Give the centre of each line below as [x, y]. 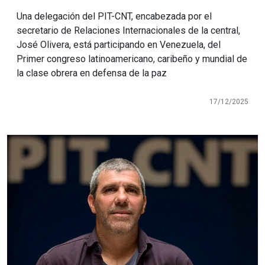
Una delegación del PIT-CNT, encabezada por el [114, 16]
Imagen [28, 142]
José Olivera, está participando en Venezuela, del [119, 44]
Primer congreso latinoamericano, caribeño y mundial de [132, 59]
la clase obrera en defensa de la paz [92, 73]
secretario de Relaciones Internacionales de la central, [128, 30]
